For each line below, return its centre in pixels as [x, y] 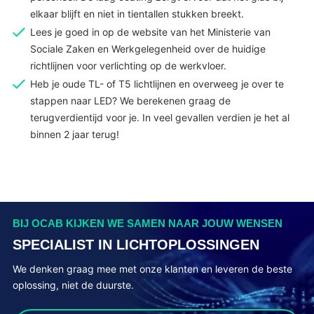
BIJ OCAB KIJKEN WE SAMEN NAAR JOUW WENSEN [147, 224]
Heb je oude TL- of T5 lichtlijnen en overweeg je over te [157, 84]
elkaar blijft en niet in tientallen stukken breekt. [137, 14]
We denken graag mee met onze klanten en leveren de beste [152, 268]
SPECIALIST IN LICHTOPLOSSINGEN [136, 244]
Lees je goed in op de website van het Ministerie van [150, 32]
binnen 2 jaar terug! [74, 135]
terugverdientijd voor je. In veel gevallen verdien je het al [159, 118]
